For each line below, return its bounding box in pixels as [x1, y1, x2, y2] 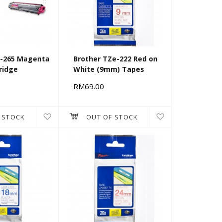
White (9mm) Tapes [73, 64, 144, 74]
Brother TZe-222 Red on [73, 54, 158, 64]
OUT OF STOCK [86, 112, 138, 122]
